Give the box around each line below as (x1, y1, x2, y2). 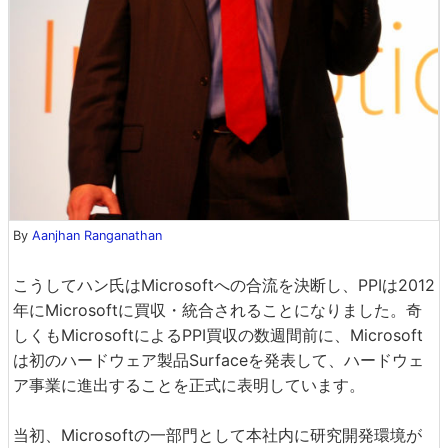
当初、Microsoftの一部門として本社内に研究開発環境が (13, 425, 422, 446)
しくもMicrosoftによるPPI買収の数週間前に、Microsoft (13, 325, 423, 346)
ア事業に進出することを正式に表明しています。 (13, 375, 365, 396)
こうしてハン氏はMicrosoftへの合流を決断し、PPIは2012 (13, 275, 435, 296)
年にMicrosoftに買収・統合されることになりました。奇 (13, 300, 422, 321)
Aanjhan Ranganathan (32, 228, 162, 244)
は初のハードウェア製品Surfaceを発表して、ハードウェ (13, 350, 424, 371)
